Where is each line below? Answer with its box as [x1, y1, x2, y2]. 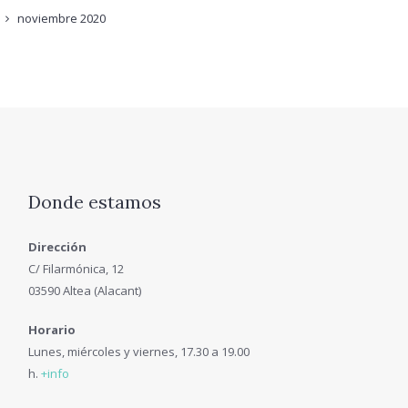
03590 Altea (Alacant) [27, 281, 141, 299]
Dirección [27, 238, 87, 255]
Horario [27, 321, 76, 339]
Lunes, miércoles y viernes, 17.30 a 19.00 [27, 343, 250, 361]
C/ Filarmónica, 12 [27, 260, 124, 277]
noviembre [16, 9, 80, 26]
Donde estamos [27, 189, 161, 213]
